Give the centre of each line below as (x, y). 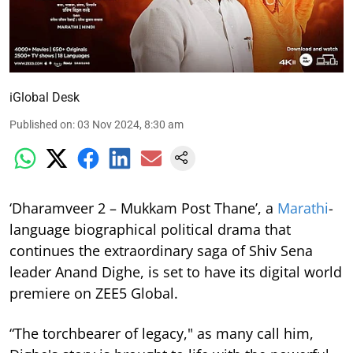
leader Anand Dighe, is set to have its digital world (176, 271)
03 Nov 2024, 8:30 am (130, 124)
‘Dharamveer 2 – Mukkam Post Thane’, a (143, 208)
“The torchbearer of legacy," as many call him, (162, 333)
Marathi (303, 208)
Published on (41, 124)
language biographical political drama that (150, 229)
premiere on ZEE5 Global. (94, 293)
